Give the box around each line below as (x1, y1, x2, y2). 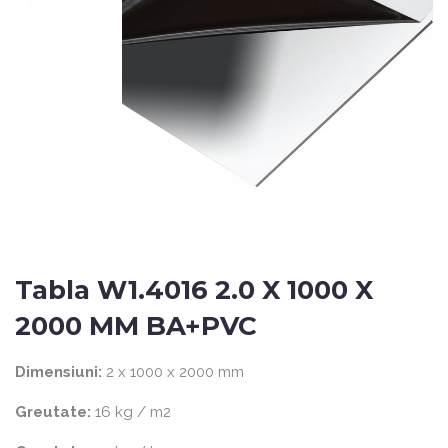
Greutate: (15, 402, 91, 421)
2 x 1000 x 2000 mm (102, 362, 244, 381)
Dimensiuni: (15, 362, 102, 381)
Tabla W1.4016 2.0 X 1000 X (15, 273, 373, 306)
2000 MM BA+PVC (15, 309, 257, 342)
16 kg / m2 (91, 402, 171, 421)
